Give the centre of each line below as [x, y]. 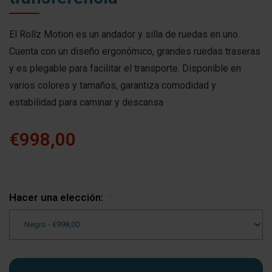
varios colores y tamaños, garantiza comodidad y [113, 85]
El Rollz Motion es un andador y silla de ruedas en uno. [124, 34]
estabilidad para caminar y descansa [86, 102]
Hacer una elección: [57, 197]
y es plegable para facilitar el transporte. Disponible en [125, 68]
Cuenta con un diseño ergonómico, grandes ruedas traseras [135, 51]
